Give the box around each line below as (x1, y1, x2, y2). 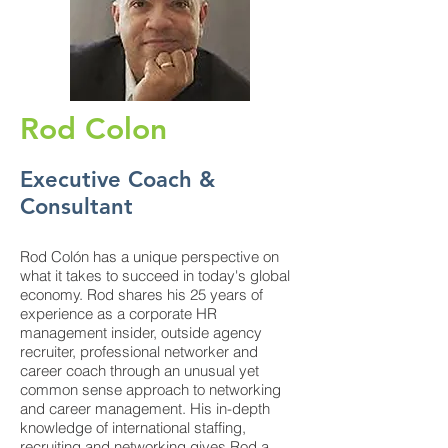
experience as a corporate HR (20, 304, 217, 323)
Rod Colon (20, 111, 167, 147)
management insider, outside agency (20, 323, 262, 342)
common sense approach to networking (20, 380, 281, 399)
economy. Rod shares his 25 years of (20, 285, 263, 304)
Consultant (20, 193, 133, 220)
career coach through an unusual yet (20, 361, 259, 380)
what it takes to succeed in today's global (20, 266, 290, 285)
